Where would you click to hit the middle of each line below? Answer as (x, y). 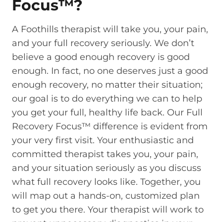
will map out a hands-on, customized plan (106, 196)
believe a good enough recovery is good (101, 57)
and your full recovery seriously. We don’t (103, 43)
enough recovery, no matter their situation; (107, 85)
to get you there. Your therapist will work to (108, 210)
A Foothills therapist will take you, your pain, (110, 29)
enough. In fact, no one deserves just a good (110, 71)
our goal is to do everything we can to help (107, 99)
